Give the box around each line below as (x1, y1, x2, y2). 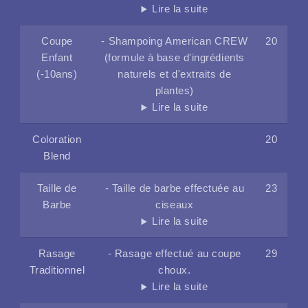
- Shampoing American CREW (101, 36, 248, 47)
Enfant (41, 52, 73, 64)
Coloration (32, 134, 82, 146)
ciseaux (155, 199, 194, 211)
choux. (158, 265, 191, 276)
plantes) (155, 85, 195, 97)
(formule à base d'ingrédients (104, 52, 245, 64)
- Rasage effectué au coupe (107, 248, 241, 260)
